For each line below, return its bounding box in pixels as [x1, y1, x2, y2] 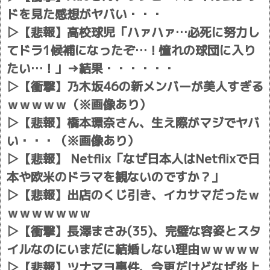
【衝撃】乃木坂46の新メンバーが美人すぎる [19, 78, 263, 95]
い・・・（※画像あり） [7, 132, 139, 149]
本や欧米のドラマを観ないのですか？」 [7, 168, 224, 185]
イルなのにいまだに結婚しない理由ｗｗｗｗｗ [7, 240, 260, 257]
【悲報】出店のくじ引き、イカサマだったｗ [19, 186, 260, 203]
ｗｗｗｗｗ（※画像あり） [7, 96, 151, 113]
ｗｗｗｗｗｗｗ [7, 204, 91, 221]
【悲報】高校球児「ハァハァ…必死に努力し [19, 24, 260, 40]
